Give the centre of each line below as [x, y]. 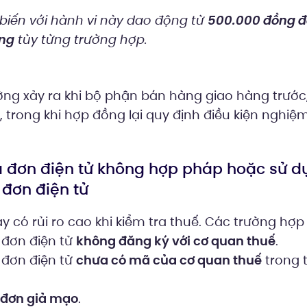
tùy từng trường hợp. [80, 40]
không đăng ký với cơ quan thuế [175, 241]
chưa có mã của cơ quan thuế [169, 260]
